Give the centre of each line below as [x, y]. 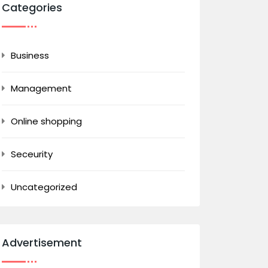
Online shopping [46, 121]
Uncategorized [44, 187]
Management [41, 88]
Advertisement [42, 243]
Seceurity [32, 154]
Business [30, 55]
